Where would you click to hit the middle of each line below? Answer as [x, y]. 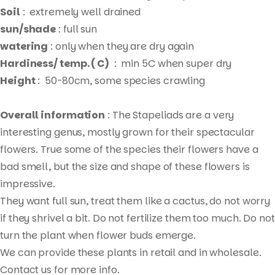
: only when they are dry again [121, 46]
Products [158, 233]
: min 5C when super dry [170, 64]
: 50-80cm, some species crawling [120, 81]
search [154, 250]
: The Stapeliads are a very [170, 115]
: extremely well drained [80, 12]
